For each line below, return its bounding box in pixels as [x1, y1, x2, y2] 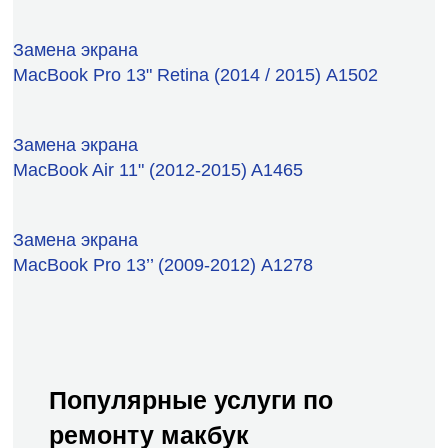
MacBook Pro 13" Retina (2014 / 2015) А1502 [13, 64, 378, 85]
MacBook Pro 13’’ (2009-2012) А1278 [13, 254, 313, 275]
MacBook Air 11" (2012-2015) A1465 [13, 159, 303, 180]
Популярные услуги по [49, 385, 333, 414]
